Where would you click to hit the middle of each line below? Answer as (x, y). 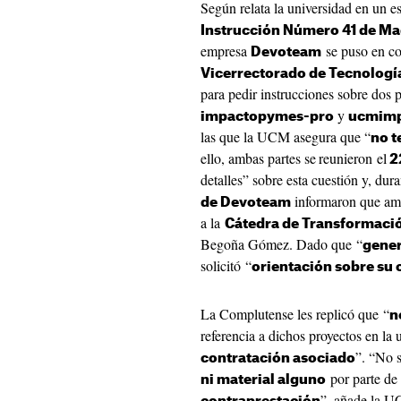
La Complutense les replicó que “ (295, 314)
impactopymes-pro (267, 117)
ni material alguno (263, 380)
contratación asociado (278, 358)
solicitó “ (226, 265)
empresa (226, 51)
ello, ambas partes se (258, 158)
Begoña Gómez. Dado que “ (282, 244)
